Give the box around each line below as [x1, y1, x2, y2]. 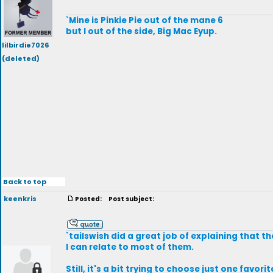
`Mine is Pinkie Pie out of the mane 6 [66, 15, 223, 26]
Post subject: [105, 194, 154, 204]
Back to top [2, 176, 46, 186]
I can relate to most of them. [66, 241, 194, 253]
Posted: [75, 194, 103, 204]
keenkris [4, 194, 37, 204]
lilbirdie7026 [2, 40, 49, 50]
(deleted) [2, 54, 40, 63]
